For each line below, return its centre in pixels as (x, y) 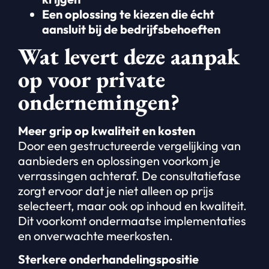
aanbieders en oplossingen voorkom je (119, 161)
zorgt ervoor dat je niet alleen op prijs (116, 191)
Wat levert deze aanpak (129, 56)
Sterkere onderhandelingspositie (108, 259)
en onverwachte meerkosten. (95, 236)
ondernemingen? (99, 102)
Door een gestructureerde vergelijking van (129, 146)
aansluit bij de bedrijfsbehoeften (131, 29)
